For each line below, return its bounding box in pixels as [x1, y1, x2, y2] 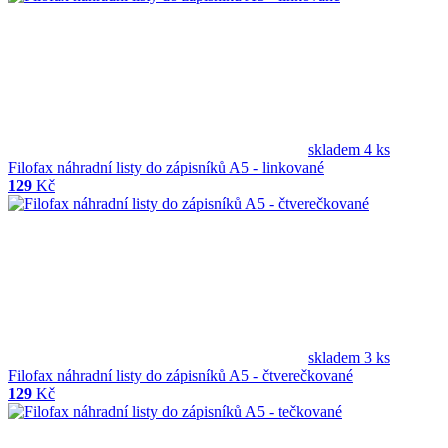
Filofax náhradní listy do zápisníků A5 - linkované [8, 159, 324, 177]
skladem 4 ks [308, 141, 390, 159]
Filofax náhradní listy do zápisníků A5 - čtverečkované [8, 367, 353, 385]
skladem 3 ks [308, 349, 390, 367]
